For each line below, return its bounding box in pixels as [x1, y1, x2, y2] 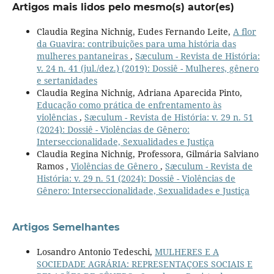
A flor [232, 26, 256, 38]
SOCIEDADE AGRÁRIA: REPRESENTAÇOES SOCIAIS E [36, 258, 253, 270]
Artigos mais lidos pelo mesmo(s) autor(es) [12, 1, 234, 13]
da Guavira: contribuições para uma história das [36, 38, 236, 50]
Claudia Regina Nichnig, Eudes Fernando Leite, [36, 26, 233, 38]
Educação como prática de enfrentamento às [36, 99, 221, 111]
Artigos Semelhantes [12, 221, 120, 234]
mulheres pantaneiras [36, 50, 130, 62]
